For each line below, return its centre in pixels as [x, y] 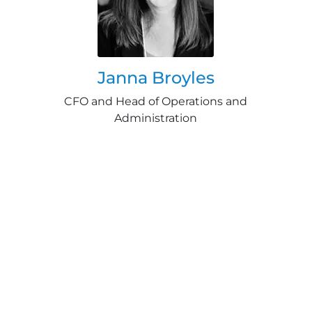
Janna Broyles [156, 77]
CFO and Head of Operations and [156, 101]
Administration [156, 118]
